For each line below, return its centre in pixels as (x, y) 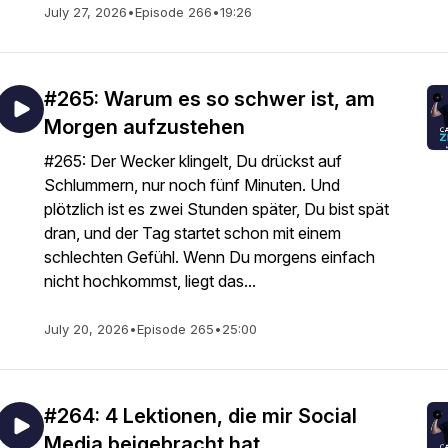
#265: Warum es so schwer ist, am (209, 99)
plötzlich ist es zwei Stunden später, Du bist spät (216, 209)
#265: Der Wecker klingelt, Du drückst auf (193, 161)
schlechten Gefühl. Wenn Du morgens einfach (209, 257)
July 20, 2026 (86, 329)
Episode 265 (175, 329)
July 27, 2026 (85, 12)
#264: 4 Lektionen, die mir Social (200, 416)
